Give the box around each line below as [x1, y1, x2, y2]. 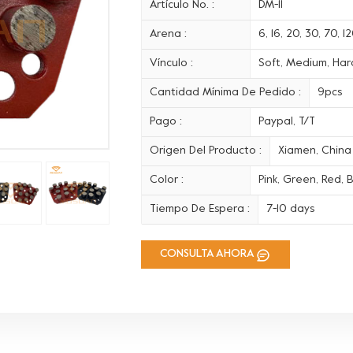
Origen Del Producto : [150, 145, 262, 156]
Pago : [150, 116, 183, 127]
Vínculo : [150, 58, 194, 69]
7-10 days [266, 203, 315, 214]
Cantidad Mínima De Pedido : [150, 87, 302, 98]
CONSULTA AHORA [160, 248, 255, 259]
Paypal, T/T [258, 116, 315, 127]
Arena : [150, 28, 188, 39]
